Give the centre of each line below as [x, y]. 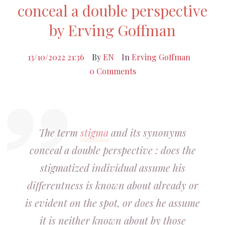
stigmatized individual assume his [113, 167]
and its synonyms [147, 132]
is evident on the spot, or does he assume [113, 203]
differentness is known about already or [113, 185]
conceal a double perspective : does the [113, 150]
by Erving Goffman [113, 30]
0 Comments [113, 71]
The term [60, 132]
